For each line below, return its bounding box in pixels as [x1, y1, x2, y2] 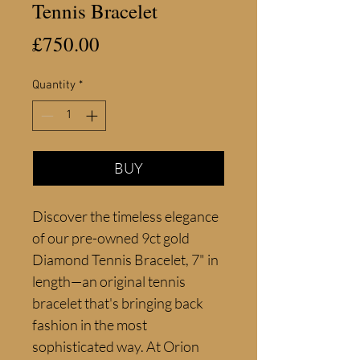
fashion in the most [32, 316, 147, 333]
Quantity [32, 77, 76, 92]
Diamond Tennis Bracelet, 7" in [32, 251, 219, 268]
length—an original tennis [32, 272, 186, 290]
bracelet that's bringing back [32, 294, 203, 312]
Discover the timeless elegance [32, 207, 219, 225]
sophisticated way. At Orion [32, 337, 199, 355]
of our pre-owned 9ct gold [32, 229, 190, 247]
